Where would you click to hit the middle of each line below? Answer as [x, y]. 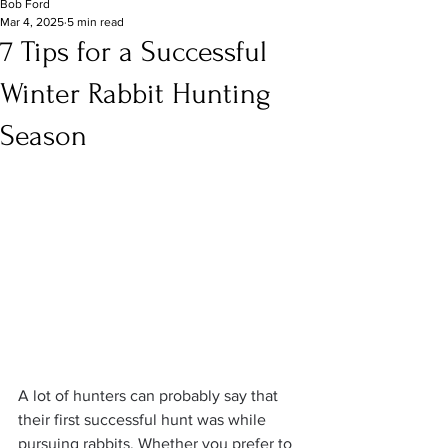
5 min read [95, 22]
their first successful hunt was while [144, 420]
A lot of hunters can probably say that [150, 396]
